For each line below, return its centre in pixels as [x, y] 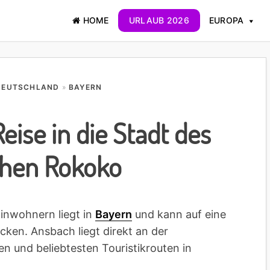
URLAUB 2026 [159, 20]
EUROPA [226, 20]
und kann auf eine [179, 214]
